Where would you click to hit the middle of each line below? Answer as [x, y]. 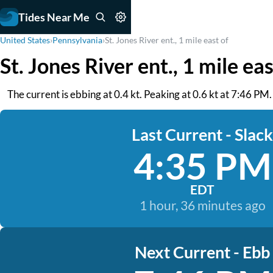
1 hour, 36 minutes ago [202, 205]
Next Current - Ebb [202, 252]
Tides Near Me [54, 17]
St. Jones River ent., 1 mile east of [167, 40]
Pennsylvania [77, 40]
